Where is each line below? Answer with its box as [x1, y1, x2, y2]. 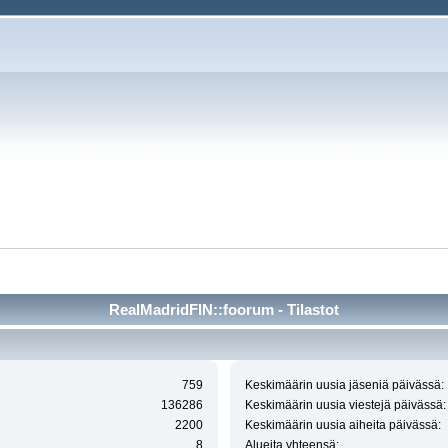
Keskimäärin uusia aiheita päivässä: [244, 418, 441, 433]
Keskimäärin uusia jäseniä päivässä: [244, 378, 444, 393]
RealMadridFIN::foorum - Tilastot [109, 300, 339, 318]
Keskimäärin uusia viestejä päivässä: [244, 398, 446, 413]
